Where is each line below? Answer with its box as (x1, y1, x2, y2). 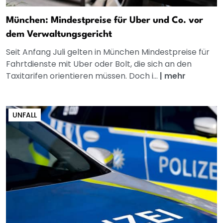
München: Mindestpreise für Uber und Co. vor (6, 16, 203, 25)
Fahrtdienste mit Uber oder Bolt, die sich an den (6, 58, 192, 70)
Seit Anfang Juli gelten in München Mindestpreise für (6, 46, 210, 58)
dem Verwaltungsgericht (6, 30, 112, 39)
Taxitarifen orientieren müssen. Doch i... (6, 70, 160, 82)
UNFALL (12, 110, 37, 120)
